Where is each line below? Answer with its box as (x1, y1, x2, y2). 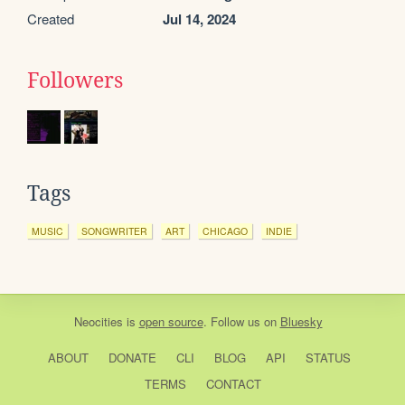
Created (27, 9, 74, 29)
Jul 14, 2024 (163, 9, 236, 30)
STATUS (305, 349, 351, 367)
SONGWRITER (81, 224, 147, 239)
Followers (27, 69, 123, 93)
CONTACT (205, 375, 261, 393)
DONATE (108, 349, 156, 367)
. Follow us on (202, 313, 280, 331)
